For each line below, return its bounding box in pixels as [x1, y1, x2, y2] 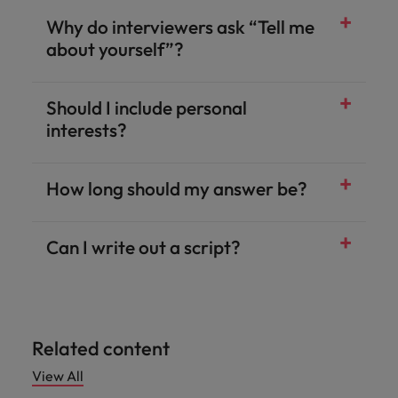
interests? [46, 118, 127, 141]
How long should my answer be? [46, 177, 307, 200]
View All [32, 367, 84, 385]
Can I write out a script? [46, 235, 241, 259]
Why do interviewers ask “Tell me [46, 15, 314, 38]
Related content [32, 336, 170, 361]
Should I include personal [46, 96, 247, 119]
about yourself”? [46, 37, 184, 60]
